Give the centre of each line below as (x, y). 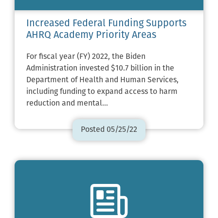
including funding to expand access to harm (102, 92)
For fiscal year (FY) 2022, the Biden (86, 57)
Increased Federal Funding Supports (106, 24)
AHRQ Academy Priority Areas (91, 36)
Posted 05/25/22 (109, 130)
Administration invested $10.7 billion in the (100, 69)
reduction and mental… (67, 104)
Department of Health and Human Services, (102, 81)
